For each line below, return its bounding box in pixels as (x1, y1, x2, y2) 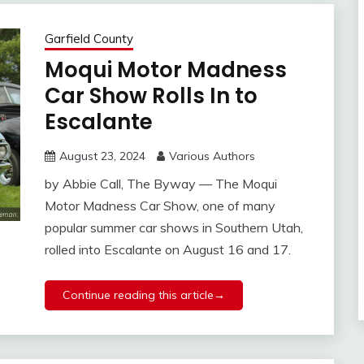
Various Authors (168, 149, 255, 164)
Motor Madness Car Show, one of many (44, 197, 275, 214)
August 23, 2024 (58, 149, 145, 164)
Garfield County (44, 31, 133, 47)
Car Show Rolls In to (44, 81, 258, 111)
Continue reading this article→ (62, 288, 225, 303)
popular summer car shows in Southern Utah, (44, 219, 303, 236)
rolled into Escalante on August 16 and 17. (44, 241, 291, 258)
